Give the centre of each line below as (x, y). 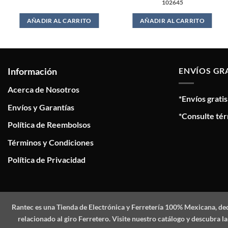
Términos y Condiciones (51, 142)
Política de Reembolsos (49, 125)
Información (32, 71)
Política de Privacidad (47, 160)
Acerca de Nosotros (44, 89)
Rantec (23, 207)
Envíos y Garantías (41, 107)
